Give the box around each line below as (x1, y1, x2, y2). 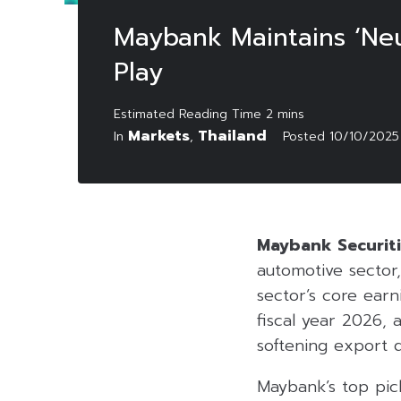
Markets (128, 125, 190, 148)
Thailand (198, 125, 267, 148)
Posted (283, 127, 329, 147)
